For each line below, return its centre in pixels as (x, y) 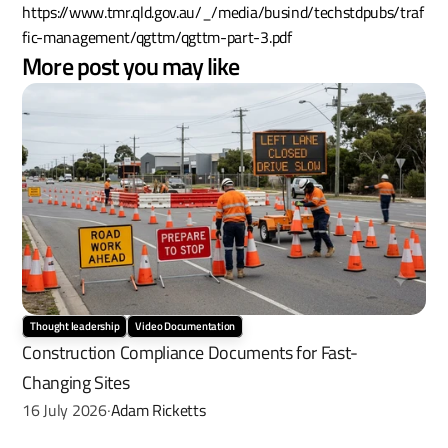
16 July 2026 (64, 409)
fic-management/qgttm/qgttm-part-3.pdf (157, 36)
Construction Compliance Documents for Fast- (190, 352)
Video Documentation (185, 325)
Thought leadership (75, 325)
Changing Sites (76, 382)
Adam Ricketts (158, 409)
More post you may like (131, 65)
